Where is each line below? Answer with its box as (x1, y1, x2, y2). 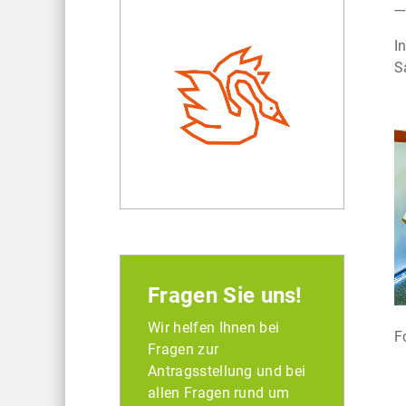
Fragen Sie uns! (148, 282, 303, 308)
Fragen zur (148, 340, 219, 358)
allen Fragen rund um (148, 383, 290, 401)
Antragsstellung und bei (148, 362, 306, 380)
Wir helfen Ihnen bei (148, 318, 280, 336)
